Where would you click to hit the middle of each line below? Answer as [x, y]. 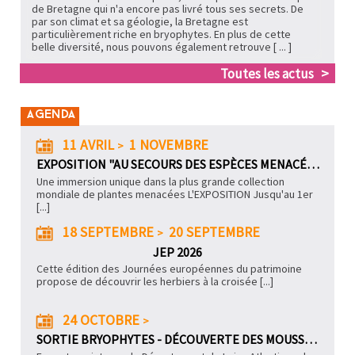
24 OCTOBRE [101, 320]
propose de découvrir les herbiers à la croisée [147, 282]
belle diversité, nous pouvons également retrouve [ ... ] [161, 46]
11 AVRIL [88, 145]
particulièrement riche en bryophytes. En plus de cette [161, 34]
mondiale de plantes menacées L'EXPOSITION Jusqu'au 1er [174, 194]
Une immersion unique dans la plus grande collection [160, 181]
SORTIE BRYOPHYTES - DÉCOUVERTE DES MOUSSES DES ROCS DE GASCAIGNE [310, 340]
